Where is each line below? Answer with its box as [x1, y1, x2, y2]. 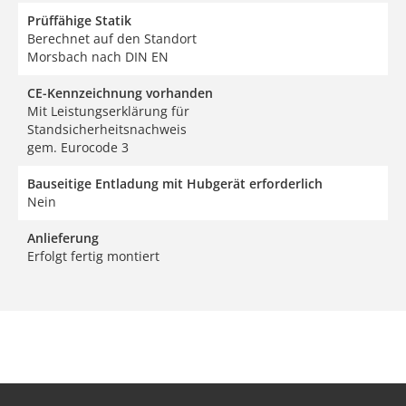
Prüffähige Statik [27, 11, 131, 29]
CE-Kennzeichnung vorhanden [27, 83, 213, 101]
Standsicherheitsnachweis [27, 120, 187, 138]
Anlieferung [27, 228, 99, 246]
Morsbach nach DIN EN [27, 47, 169, 65]
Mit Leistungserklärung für [27, 101, 189, 120]
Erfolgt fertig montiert [27, 246, 159, 265]
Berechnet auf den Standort [27, 29, 197, 47]
